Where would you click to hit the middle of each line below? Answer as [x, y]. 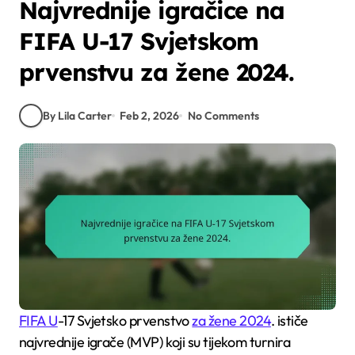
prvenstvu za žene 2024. [157, 72]
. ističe [289, 320]
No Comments [223, 115]
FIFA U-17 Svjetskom [139, 41]
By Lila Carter [77, 115]
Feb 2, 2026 [150, 115]
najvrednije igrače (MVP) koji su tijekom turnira [155, 342]
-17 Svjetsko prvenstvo [125, 320]
